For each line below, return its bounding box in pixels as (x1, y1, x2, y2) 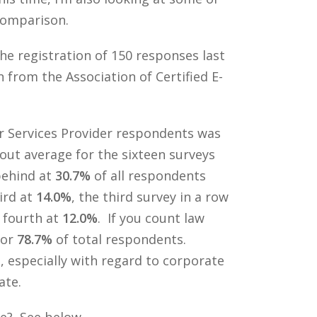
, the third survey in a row (71, 188, 229, 205)
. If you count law (97, 209, 204, 226)
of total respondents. (52, 230, 190, 248)
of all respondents (90, 166, 206, 184)
